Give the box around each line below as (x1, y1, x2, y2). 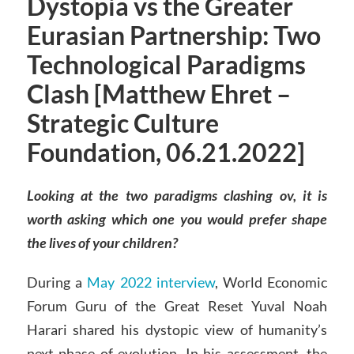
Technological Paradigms (26, 50, 306, 81)
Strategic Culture (26, 108, 219, 139)
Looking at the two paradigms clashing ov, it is (26, 186, 328, 205)
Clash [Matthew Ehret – (26, 79, 291, 110)
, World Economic (214, 273, 328, 291)
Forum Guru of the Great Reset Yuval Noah (26, 296, 328, 314)
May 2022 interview (87, 273, 215, 291)
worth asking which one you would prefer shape (26, 210, 328, 228)
